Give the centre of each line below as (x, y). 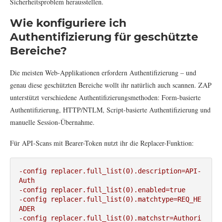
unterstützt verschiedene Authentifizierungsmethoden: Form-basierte (105, 97)
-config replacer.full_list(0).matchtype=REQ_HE (110, 199)
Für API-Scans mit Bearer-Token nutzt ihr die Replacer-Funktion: (102, 143)
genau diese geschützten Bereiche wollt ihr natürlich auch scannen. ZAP (111, 85)
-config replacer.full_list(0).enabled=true (104, 190)
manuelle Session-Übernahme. (52, 122)
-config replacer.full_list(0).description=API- (110, 171)
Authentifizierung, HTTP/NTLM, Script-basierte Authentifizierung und (110, 110)
